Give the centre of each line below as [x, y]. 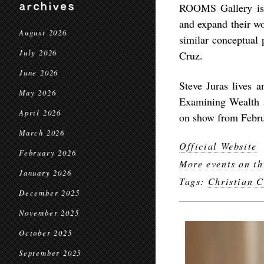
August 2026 [43, 32]
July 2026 [38, 52]
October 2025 [46, 233]
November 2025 [49, 213]
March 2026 [42, 133]
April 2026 [40, 113]
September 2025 [50, 253]
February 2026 [48, 153]
